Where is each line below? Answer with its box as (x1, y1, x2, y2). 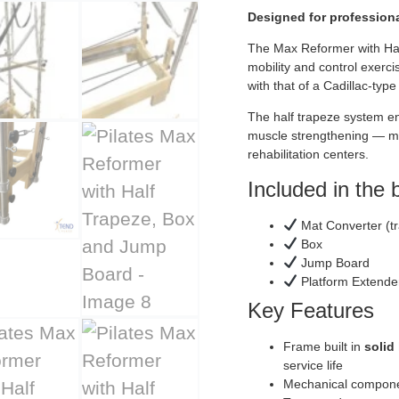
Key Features (247, 297, 374, 322)
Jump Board (297, 255, 370, 270)
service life (282, 357, 343, 372)
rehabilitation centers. (247, 147, 369, 162)
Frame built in (282, 338, 364, 354)
